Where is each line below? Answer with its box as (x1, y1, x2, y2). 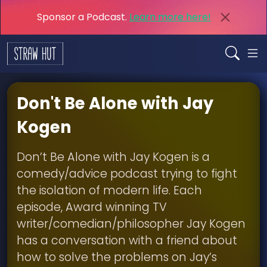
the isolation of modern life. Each (17, 182, 202, 198)
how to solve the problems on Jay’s (17, 249, 217, 265)
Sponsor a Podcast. (37, 10, 129, 24)
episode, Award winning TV (17, 199, 167, 215)
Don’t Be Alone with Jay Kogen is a (17, 149, 210, 165)
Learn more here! (129, 10, 211, 24)
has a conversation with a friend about (17, 232, 237, 249)
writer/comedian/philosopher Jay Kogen (17, 216, 246, 232)
